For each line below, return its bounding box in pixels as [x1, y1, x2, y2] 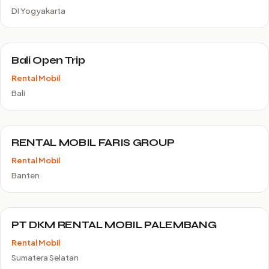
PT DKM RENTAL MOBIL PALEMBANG [11, 219, 217, 231]
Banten [11, 170, 40, 180]
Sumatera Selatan [11, 252, 79, 262]
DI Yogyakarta [11, 5, 65, 16]
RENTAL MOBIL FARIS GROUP [11, 136, 175, 149]
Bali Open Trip [11, 54, 85, 67]
